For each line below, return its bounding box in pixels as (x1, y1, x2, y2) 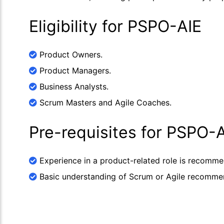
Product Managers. (37, 65, 111, 75)
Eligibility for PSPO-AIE (29, 16, 201, 36)
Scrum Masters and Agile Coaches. (37, 97, 171, 107)
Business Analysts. (37, 81, 108, 91)
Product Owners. (37, 49, 102, 59)
